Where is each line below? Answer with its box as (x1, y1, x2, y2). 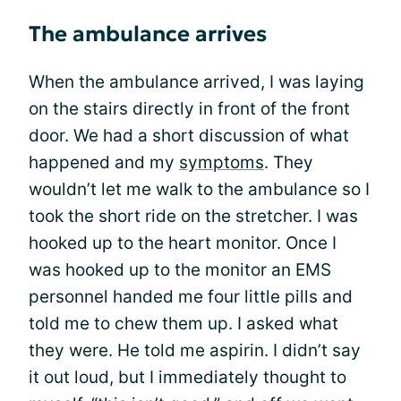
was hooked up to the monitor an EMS (29, 260, 331, 280)
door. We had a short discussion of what (29, 125, 349, 146)
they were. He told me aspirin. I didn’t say (29, 340, 361, 361)
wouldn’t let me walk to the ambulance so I (29, 179, 370, 200)
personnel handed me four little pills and (29, 286, 353, 307)
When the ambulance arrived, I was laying (29, 72, 364, 92)
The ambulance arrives (29, 21, 267, 47)
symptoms (179, 152, 264, 173)
